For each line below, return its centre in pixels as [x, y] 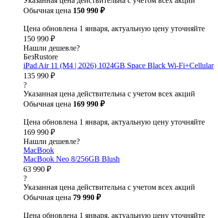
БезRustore [41, 57]
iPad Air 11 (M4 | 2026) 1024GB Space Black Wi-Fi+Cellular [118, 65]
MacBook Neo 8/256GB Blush [72, 159]
